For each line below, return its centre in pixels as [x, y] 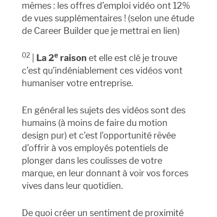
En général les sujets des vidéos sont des [103, 110]
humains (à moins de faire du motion [94, 123]
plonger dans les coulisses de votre [92, 161]
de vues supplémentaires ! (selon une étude [108, 18]
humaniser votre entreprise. [77, 83]
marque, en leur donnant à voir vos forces [105, 173]
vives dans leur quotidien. [72, 186]
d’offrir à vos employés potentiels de [95, 148]
